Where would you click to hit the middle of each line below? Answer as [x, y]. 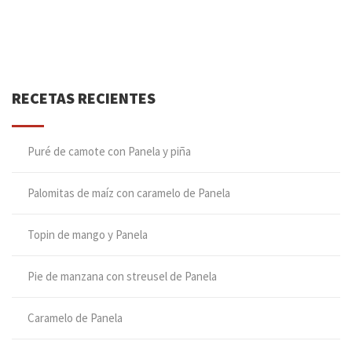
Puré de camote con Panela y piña [109, 152]
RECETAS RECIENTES [84, 98]
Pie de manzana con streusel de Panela [122, 277]
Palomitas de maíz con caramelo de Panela [129, 193]
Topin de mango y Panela [88, 235]
